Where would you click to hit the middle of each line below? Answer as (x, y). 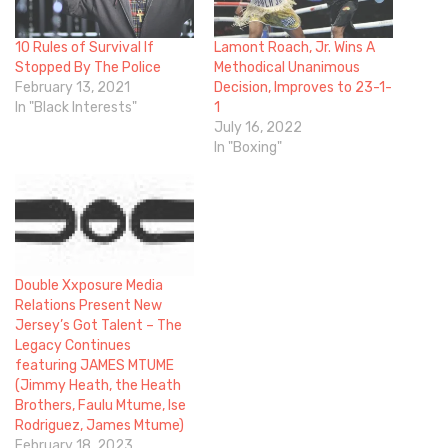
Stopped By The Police (88, 67)
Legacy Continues (73, 346)
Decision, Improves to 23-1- (303, 87)
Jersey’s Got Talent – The (98, 326)
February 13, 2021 (72, 87)
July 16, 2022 (258, 127)
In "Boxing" (248, 147)
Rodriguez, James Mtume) (99, 426)
